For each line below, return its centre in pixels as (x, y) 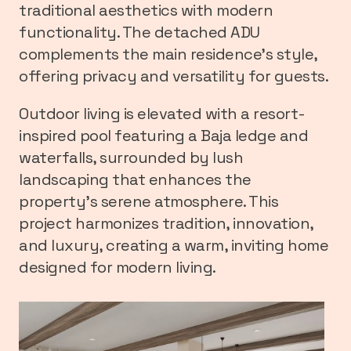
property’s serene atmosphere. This (148, 201)
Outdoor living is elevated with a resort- (162, 113)
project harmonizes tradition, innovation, (166, 223)
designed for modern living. (118, 267)
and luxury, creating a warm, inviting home (174, 245)
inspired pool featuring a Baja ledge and (163, 135)
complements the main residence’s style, (168, 54)
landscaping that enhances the (135, 179)
